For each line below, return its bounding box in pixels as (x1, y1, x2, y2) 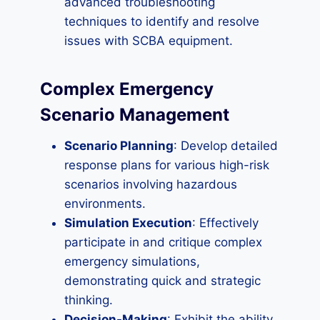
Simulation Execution (64, 216, 192, 230)
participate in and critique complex (64, 235, 262, 249)
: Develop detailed (174, 139, 278, 153)
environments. (64, 196, 146, 211)
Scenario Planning (64, 139, 174, 153)
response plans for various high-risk (64, 158, 269, 172)
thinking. (64, 293, 113, 307)
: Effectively (192, 216, 259, 230)
